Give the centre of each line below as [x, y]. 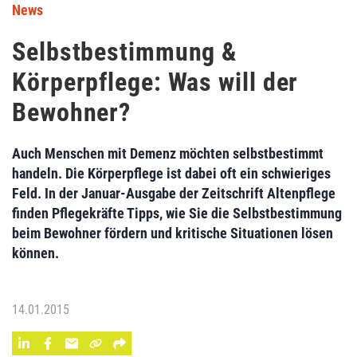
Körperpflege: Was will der [155, 82]
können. [35, 253]
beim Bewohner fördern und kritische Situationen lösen [173, 233]
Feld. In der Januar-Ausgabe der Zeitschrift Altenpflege [174, 193]
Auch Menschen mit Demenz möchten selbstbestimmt [168, 153]
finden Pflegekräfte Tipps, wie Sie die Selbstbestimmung [177, 213]
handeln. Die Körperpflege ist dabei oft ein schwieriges [171, 173]
